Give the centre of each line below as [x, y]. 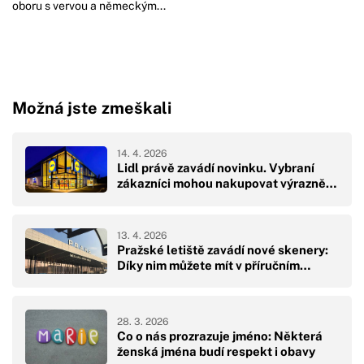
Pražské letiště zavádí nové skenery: [223, 249]
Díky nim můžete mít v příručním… [214, 265]
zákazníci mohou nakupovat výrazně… [227, 184]
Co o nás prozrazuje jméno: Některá [220, 336]
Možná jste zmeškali [92, 108]
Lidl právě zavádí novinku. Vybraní [216, 168]
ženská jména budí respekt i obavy [216, 352]
